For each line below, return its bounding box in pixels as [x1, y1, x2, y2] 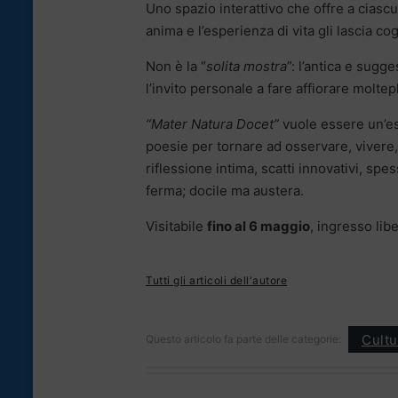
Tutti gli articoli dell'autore [146, 274, 287, 288]
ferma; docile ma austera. [146, 182, 304, 200]
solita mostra [206, 58, 287, 76]
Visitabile [146, 218, 207, 235]
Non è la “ [146, 58, 206, 76]
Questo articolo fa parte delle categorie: [146, 332, 341, 346]
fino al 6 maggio [207, 218, 310, 235]
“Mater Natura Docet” [146, 115, 279, 133]
